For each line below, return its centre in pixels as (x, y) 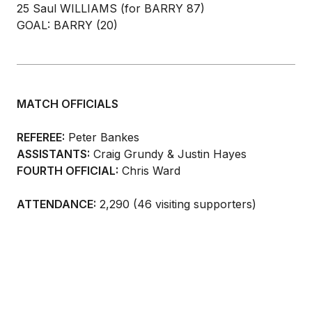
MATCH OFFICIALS (68, 104)
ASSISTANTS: (53, 154)
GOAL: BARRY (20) (67, 25)
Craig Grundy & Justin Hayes (168, 154)
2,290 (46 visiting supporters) (176, 204)
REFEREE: (41, 137)
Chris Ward (149, 171)
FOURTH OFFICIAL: (68, 171)
